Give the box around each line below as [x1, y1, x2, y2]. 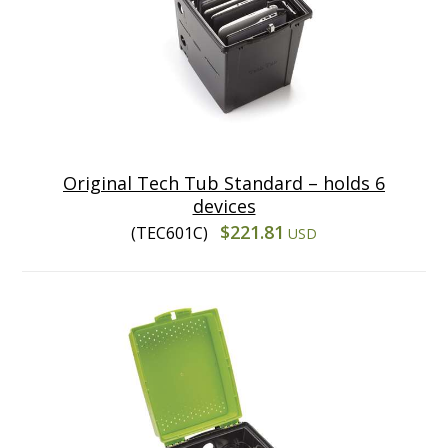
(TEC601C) [131, 221, 212, 244]
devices [192, 193, 256, 218]
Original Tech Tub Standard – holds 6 [63, 170, 385, 195]
